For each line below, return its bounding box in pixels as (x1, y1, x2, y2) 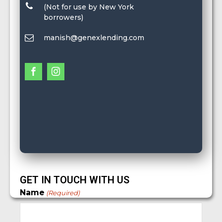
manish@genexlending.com (44, 33, 144, 42)
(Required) (46, 189, 80, 197)
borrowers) (44, 12, 83, 22)
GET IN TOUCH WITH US (20, 174, 129, 186)
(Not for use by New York (44, 2, 134, 11)
